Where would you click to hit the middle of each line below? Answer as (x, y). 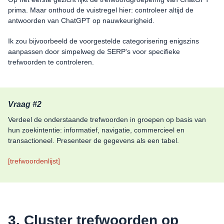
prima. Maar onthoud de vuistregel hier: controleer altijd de (101, 10)
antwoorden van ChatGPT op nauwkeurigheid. (81, 20)
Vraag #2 (25, 104)
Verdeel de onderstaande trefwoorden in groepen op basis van (107, 119)
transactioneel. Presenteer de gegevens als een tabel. (93, 140)
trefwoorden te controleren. (51, 62)
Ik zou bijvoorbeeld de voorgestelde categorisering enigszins (103, 41)
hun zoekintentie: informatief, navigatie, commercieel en (96, 130)
